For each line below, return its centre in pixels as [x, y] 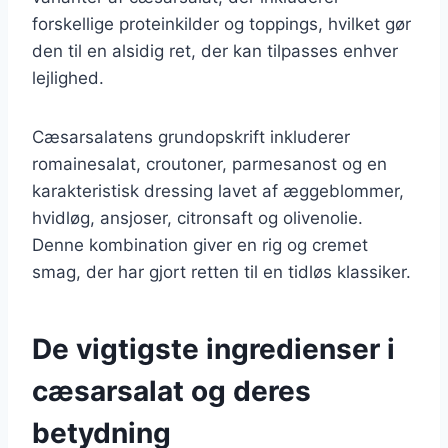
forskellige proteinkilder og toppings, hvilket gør [221, 23]
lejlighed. [68, 77]
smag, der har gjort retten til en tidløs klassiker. [221, 271]
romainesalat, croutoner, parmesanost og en [209, 163]
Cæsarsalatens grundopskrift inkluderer [191, 136]
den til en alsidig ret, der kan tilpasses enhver [215, 50]
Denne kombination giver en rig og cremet [200, 244]
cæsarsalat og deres [171, 390]
